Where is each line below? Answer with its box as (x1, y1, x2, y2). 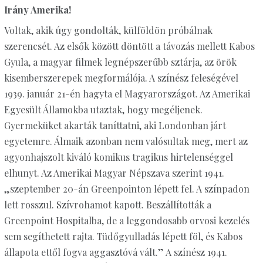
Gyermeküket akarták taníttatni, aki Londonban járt (4, 119, 226, 131)
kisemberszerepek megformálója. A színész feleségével (4, 71, 238, 84)
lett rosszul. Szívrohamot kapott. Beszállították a (4, 198, 211, 211)
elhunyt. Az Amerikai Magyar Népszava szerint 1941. (4, 166, 224, 179)
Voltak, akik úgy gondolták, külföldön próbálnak (4, 23, 213, 36)
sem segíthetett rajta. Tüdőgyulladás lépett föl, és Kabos (4, 230, 242, 242)
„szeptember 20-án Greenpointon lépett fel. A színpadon (4, 182, 249, 195)
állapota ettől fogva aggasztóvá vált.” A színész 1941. (4, 245, 227, 258)
